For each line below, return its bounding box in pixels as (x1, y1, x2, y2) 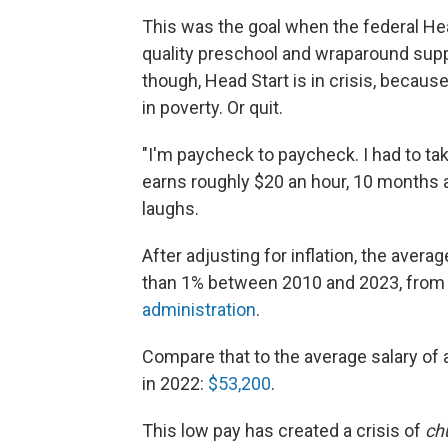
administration (142, 299, 256, 320)
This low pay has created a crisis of (142, 420, 425, 441)
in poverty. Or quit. (142, 97, 283, 118)
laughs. (142, 198, 199, 219)
